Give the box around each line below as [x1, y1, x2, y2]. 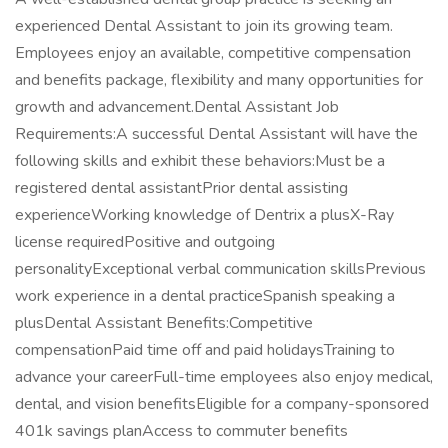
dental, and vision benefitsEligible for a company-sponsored [15, 393, 429, 415]
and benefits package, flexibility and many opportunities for [15, 69, 423, 91]
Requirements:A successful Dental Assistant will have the [15, 123, 418, 145]
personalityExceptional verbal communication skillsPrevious [15, 258, 426, 280]
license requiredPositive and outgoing [15, 231, 275, 253]
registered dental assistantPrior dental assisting [15, 177, 348, 199]
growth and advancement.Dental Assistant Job [15, 96, 339, 118]
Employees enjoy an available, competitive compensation [15, 42, 411, 64]
